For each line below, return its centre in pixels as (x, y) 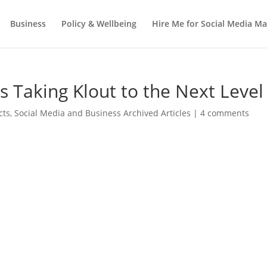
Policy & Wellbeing (99, 24)
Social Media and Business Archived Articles (103, 113)
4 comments (225, 113)
